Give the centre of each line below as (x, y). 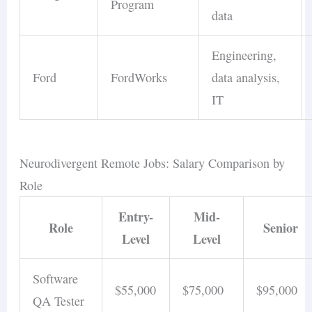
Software (56, 279)
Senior (280, 228)
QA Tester (59, 301)
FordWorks (139, 78)
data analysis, (246, 78)
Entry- (136, 217)
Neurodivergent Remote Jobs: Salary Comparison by (153, 163)
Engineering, (244, 55)
